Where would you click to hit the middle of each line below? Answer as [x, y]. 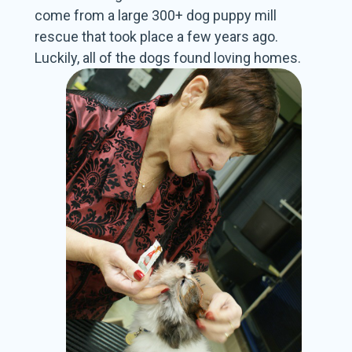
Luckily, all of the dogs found [123, 58]
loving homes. [256, 58]
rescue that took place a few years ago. [157, 37]
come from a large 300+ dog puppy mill [156, 16]
